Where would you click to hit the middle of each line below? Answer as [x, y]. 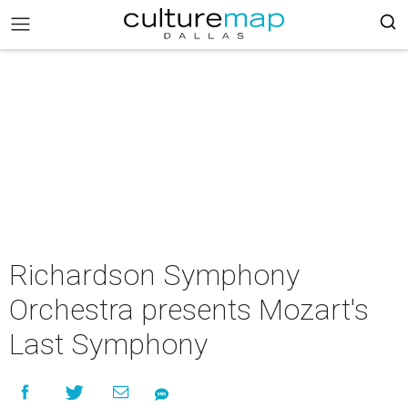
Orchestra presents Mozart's [189, 310]
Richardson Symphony [154, 275]
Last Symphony [108, 344]
